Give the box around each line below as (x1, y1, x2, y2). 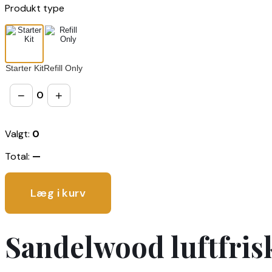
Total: (5, 149, 32, 163)
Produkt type (5, 1, 64, 15)
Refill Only (44, 63, 83, 73)
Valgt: (5, 127, 32, 140)
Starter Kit (5, 63, 44, 73)
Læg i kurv (30, 185, 86, 200)
